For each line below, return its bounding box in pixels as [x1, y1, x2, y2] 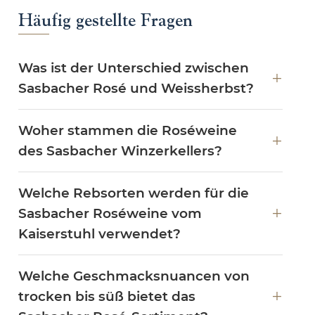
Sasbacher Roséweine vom [18, 205, 202, 221]
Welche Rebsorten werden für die [18, 184, 249, 201]
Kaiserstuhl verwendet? [18, 225, 181, 242]
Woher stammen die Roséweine [18, 122, 237, 139]
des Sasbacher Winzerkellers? [18, 142, 222, 159]
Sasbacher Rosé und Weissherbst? [18, 79, 254, 96]
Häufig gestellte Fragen [18, 8, 193, 30]
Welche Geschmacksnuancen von [18, 267, 250, 284]
